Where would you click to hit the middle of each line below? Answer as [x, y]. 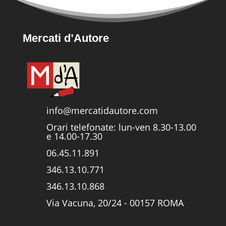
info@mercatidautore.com [102, 111]
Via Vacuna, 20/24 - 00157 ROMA [115, 203]
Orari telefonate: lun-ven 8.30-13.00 [121, 127]
